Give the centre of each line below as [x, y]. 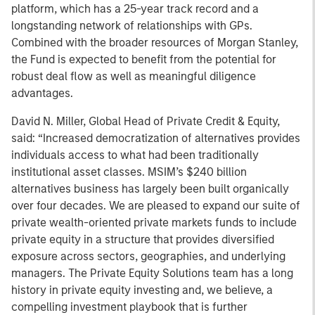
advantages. [42, 93]
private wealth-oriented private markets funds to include [154, 223]
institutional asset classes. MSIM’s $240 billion [129, 172]
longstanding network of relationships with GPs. [132, 26]
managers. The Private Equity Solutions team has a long [152, 273]
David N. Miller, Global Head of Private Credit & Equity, [146, 121]
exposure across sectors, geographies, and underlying [148, 256]
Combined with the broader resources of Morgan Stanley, [155, 43]
